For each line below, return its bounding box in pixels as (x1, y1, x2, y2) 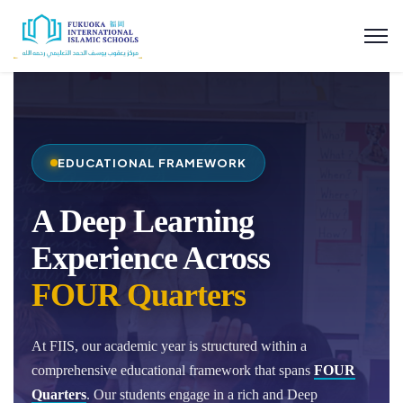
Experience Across (31, 240, 270, 276)
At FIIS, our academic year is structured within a (31, 338, 307, 354)
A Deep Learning (31, 203, 254, 239)
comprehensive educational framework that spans (31, 363, 314, 378)
